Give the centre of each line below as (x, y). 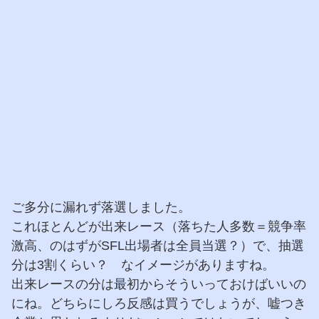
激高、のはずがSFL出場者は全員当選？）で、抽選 (158, 246)
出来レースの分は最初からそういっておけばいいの (159, 284)
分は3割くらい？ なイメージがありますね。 (143, 265)
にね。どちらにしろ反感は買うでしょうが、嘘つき (159, 304)
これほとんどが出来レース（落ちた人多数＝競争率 (159, 227)
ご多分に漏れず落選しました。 (101, 208)
